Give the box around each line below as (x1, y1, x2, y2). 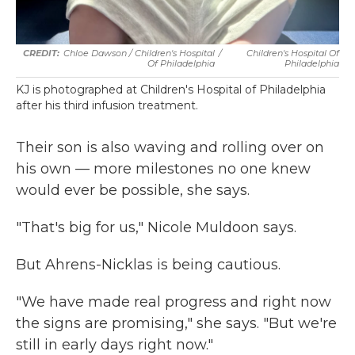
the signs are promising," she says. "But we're (16, 315, 337, 332)
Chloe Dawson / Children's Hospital (63, 48, 215, 59)
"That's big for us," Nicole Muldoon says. (16, 219, 296, 236)
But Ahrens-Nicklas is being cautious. (16, 256, 281, 273)
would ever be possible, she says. (16, 181, 250, 199)
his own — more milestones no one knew (16, 160, 311, 177)
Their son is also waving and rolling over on (16, 139, 324, 156)
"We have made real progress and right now (16, 293, 331, 311)
